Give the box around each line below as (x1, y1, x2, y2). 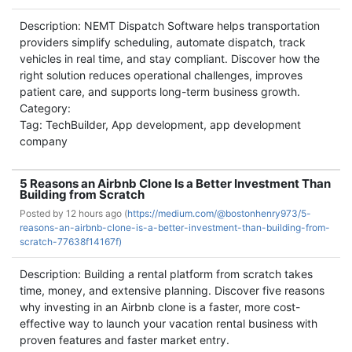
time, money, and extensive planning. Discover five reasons (20, 284, 324, 297)
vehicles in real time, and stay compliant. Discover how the (20, 52, 320, 65)
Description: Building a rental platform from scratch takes (20, 267, 313, 280)
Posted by (20, 207, 66, 219)
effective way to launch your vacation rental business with (20, 317, 317, 330)
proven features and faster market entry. (20, 333, 229, 346)
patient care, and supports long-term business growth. (20, 85, 300, 98)
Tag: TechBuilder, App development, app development (20, 118, 301, 131)
